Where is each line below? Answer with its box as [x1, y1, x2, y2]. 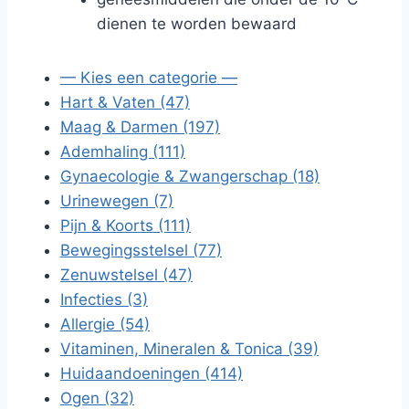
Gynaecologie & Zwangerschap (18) [60, 167, 320, 185]
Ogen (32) [60, 389, 134, 407]
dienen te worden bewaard [97, 15, 297, 33]
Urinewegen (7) [60, 192, 173, 210]
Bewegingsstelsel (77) [60, 241, 222, 259]
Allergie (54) [60, 315, 150, 333]
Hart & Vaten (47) [60, 93, 190, 111]
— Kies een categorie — [60, 68, 237, 87]
